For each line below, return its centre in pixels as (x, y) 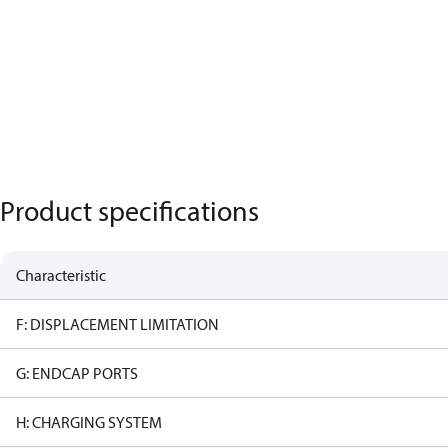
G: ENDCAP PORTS (77, 373)
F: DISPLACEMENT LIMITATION (117, 324)
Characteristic (61, 275)
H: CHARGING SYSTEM (89, 422)
